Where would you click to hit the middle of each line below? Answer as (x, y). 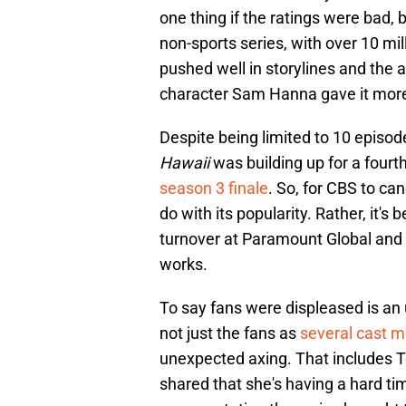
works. (185, 265)
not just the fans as (230, 333)
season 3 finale (214, 188)
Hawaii (186, 163)
